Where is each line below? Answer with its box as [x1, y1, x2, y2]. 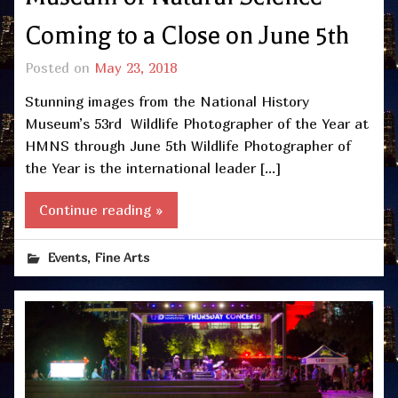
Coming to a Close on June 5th [25, 20, 349, 50]
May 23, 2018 [94, 60, 177, 76]
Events [48, 249, 88, 265]
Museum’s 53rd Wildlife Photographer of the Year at [25, 115, 369, 133]
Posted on [25, 60, 94, 76]
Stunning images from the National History [25, 92, 309, 111]
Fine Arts [95, 249, 150, 265]
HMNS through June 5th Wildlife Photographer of [25, 137, 351, 155]
